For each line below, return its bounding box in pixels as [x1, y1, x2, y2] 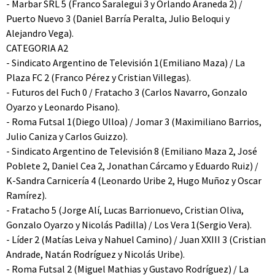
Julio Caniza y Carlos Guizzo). [6, 130, 128, 142]
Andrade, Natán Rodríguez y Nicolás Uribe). [6, 248, 185, 260]
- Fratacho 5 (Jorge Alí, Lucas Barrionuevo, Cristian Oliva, [6, 204, 244, 216]
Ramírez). [6, 189, 47, 201]
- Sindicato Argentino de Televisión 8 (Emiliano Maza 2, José [6, 145, 257, 157]
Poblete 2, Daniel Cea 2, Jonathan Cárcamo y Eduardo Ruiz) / [6, 160, 258, 172]
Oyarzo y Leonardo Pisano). [6, 101, 120, 113]
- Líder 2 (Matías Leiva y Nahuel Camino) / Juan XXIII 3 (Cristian [6, 233, 266, 246]
